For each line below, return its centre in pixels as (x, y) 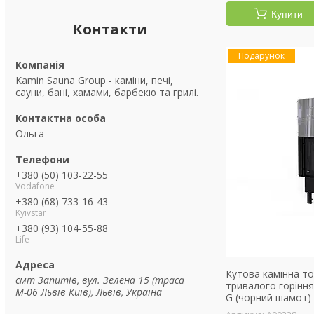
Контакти (110, 29)
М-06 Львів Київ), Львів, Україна (89, 292)
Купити (287, 14)
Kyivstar (31, 213)
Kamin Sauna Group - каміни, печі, (94, 80)
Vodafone (35, 186)
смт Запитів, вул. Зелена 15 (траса (100, 280)
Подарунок (262, 56)
